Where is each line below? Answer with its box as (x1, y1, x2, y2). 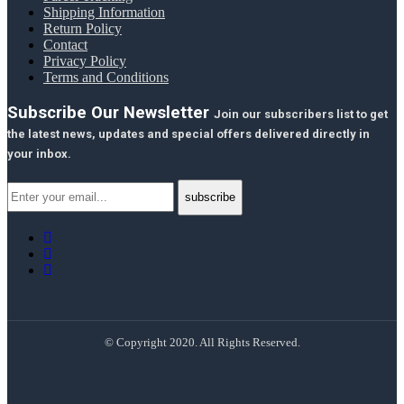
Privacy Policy (43, 53, 126, 69)
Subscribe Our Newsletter (7, 102, 214, 123)
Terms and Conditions (43, 69, 169, 86)
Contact (43, 37, 87, 53)
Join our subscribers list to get (214, 106, 388, 121)
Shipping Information (43, 5, 165, 21)
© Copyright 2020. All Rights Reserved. (104, 335, 300, 349)
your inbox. (7, 146, 71, 161)
